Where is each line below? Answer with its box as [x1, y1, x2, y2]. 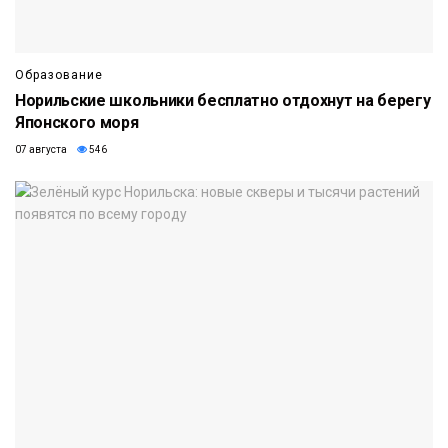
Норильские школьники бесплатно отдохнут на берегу [15, 90, 431, 110]
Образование [15, 67, 103, 82]
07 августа [15, 143, 67, 155]
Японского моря [15, 112, 139, 132]
